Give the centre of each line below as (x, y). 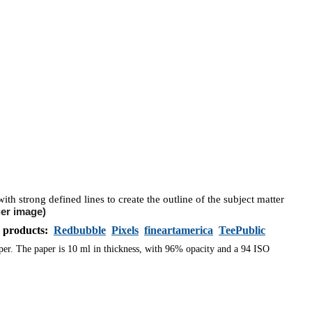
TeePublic (242, 230)
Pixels (125, 230)
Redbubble (80, 230)
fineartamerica (179, 230)
